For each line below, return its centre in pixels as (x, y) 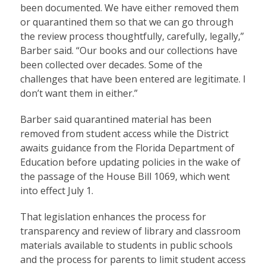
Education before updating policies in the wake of (130, 162)
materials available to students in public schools (126, 245)
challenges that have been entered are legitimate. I (133, 79)
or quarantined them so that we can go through (126, 22)
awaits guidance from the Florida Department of (127, 148)
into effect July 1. (56, 190)
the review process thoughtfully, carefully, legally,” (132, 36)
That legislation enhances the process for (113, 216)
